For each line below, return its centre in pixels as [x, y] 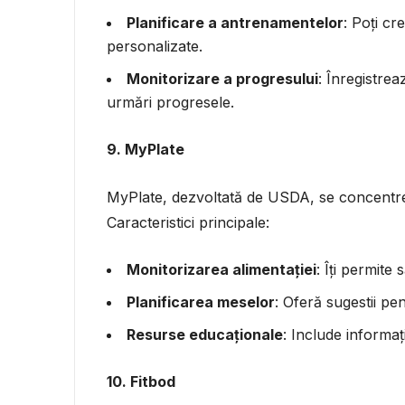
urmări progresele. [170, 102]
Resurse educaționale [205, 334]
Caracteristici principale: [188, 222]
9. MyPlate [146, 149]
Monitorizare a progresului [222, 78]
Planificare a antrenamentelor [235, 22]
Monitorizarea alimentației [221, 269]
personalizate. [155, 46]
